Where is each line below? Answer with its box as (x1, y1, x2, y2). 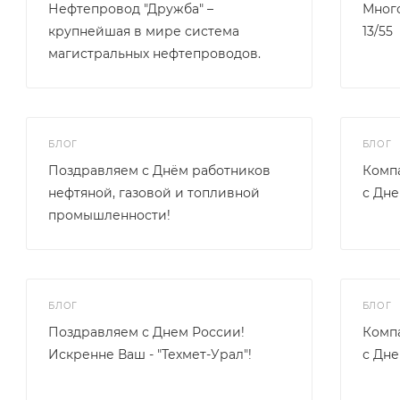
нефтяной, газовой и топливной (48, 185, 260, 201)
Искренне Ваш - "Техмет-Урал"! (48, 346, 252, 362)
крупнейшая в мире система (48, 23, 239, 39)
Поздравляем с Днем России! (48, 324, 245, 340)
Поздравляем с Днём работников (48, 162, 271, 179)
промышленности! (48, 207, 171, 223)
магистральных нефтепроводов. (48, 46, 261, 62)
